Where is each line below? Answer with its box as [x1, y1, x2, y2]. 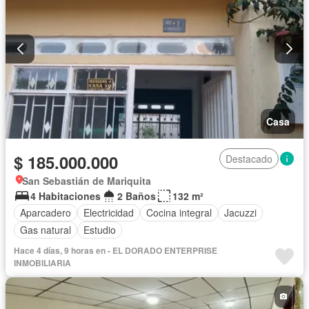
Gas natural [20, 223, 71, 237]
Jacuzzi [224, 206, 257, 220]
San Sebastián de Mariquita [22, 173, 151, 188]
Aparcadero [20, 206, 71, 220]
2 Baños [117, 188, 156, 203]
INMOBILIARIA [14, 256, 71, 269]
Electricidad [83, 206, 134, 220]
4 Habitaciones [30, 188, 101, 203]
